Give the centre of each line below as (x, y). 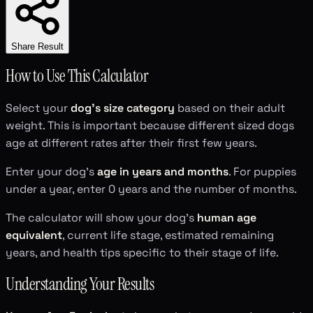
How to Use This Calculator (77, 76)
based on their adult (230, 108)
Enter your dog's (51, 172)
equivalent (34, 235)
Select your (38, 108)
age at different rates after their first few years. (131, 143)
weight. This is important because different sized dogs (150, 126)
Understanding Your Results (80, 284)
